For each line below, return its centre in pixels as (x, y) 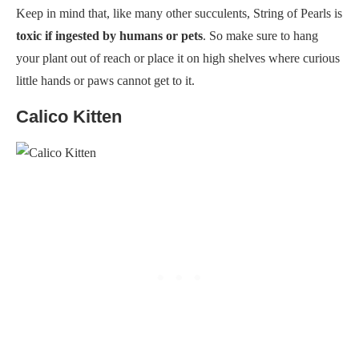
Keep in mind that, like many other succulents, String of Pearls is (179, 13)
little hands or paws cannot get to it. (105, 80)
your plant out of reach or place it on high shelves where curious (178, 58)
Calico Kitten (69, 116)
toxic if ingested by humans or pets (109, 35)
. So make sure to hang (260, 35)
